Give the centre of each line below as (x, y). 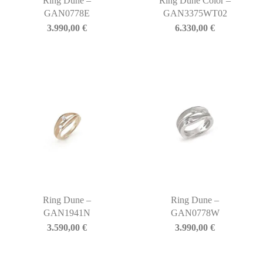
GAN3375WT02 (195, 13)
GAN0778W (195, 213)
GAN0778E (67, 13)
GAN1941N (67, 213)
